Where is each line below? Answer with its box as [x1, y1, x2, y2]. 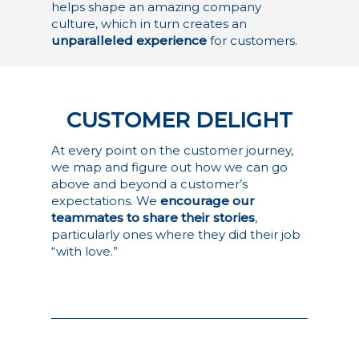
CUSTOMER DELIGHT [67, 107, 292, 134]
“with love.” [51, 244, 118, 260]
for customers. [207, 32, 297, 48]
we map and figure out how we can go [51, 159, 288, 175]
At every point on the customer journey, [51, 143, 293, 159]
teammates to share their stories [51, 210, 255, 226]
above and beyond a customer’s [51, 176, 248, 192]
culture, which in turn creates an [51, 15, 247, 31]
